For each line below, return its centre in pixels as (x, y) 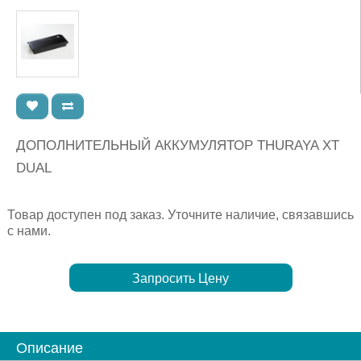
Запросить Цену (180, 279)
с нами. (29, 231)
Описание (50, 349)
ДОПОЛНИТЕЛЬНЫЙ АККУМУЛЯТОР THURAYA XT (178, 146)
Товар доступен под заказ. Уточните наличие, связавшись (180, 215)
